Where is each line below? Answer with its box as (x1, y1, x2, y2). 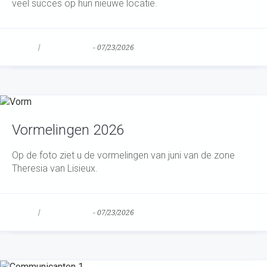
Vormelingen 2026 (12, 122, 124, 138)
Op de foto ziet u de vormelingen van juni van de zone (12, 150, 235, 161)
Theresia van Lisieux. (12, 163, 98, 174)
